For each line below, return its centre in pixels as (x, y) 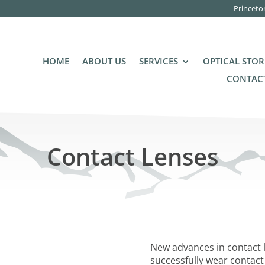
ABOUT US (104, 61)
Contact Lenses (132, 156)
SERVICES (158, 61)
